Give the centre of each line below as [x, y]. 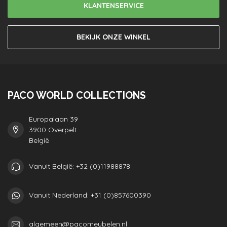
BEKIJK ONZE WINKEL [113, 37]
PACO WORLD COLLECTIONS [77, 95]
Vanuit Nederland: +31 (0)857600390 [90, 195]
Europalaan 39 [53, 119]
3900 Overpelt [53, 129]
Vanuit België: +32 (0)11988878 [80, 166]
